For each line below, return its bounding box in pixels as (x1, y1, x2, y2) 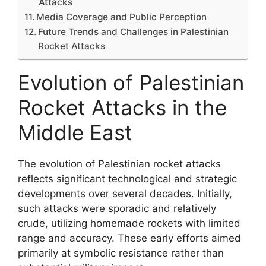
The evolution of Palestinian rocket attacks (18, 157, 221, 170)
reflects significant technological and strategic (18, 172, 237, 185)
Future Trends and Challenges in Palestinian (38, 26, 229, 37)
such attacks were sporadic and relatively (18, 202, 216, 214)
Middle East (18, 119, 132, 145)
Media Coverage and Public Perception (36, 11, 207, 23)
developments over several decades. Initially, (18, 187, 232, 199)
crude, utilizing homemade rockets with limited (18, 217, 240, 229)
